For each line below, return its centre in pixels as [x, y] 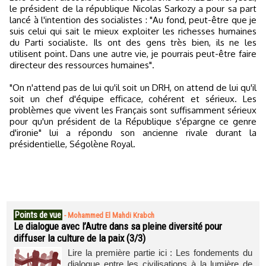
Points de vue [38, 215]
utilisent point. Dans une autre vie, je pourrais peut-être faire [133, 54]
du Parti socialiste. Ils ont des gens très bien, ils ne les [133, 42]
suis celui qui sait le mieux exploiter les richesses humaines [133, 31]
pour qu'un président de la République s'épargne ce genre [133, 121]
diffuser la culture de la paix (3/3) [80, 238]
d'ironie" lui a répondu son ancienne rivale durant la [133, 133]
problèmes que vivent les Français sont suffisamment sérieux [133, 110]
